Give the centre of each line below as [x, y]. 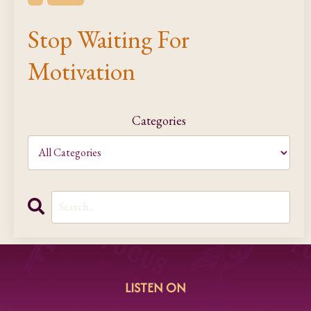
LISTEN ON [155, 287]
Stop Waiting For [109, 39]
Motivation [82, 71]
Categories [159, 120]
